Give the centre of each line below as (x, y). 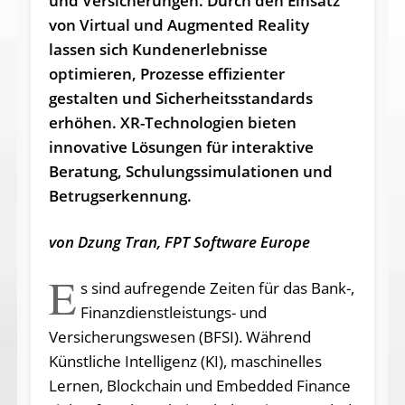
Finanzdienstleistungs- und (174, 312)
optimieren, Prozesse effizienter (166, 73)
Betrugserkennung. (120, 195)
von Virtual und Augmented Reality (179, 24)
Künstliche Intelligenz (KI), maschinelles (185, 361)
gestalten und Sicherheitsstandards (180, 98)
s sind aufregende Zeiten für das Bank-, (218, 287)
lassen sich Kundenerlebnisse (158, 49)
